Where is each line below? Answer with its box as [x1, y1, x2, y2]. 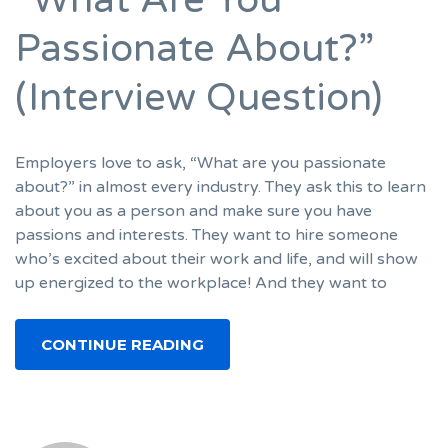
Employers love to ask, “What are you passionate [15, 153, 386, 174]
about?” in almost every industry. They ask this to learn [15, 177, 426, 198]
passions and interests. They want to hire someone [15, 225, 398, 246]
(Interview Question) [15, 74, 382, 121]
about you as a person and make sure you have [15, 201, 372, 222]
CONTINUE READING [41, 335, 204, 355]
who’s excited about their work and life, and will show [15, 249, 418, 270]
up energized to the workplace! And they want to [15, 273, 387, 294]
